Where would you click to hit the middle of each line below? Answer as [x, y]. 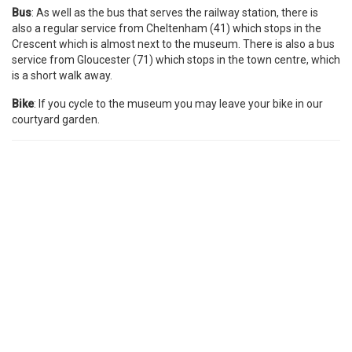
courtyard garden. [56, 119]
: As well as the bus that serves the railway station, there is [175, 12]
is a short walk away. [62, 75]
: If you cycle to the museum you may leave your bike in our [178, 103]
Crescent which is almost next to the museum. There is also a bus [173, 44]
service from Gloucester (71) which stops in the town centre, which [176, 59]
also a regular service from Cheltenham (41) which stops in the [167, 28]
